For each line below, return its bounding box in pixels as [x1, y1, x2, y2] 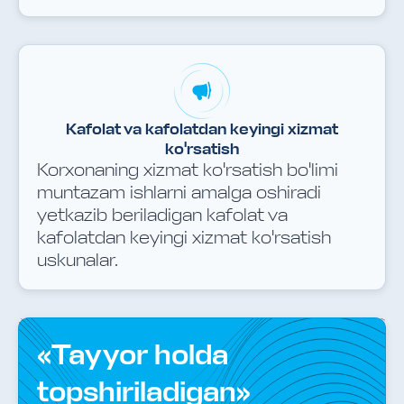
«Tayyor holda [37, 336, 228, 373]
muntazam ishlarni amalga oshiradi [37, 181, 321, 204]
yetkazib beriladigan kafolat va [37, 204, 288, 226]
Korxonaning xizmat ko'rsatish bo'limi [37, 159, 338, 181]
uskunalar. [37, 249, 118, 271]
